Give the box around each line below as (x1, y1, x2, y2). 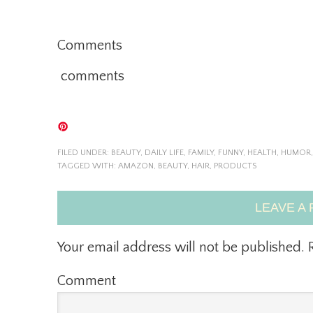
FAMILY (188, 148, 214, 157)
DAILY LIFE (145, 148, 184, 157)
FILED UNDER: (57, 148, 111, 157)
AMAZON (118, 161, 154, 170)
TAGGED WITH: (57, 161, 118, 170)
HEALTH (247, 148, 277, 157)
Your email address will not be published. (57, 240, 305, 255)
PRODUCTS (214, 161, 256, 170)
